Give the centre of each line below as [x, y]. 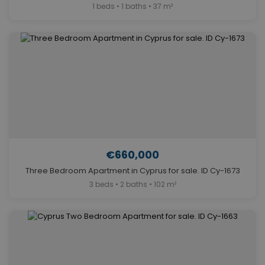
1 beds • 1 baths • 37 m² [132, 7]
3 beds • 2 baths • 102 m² [132, 185]
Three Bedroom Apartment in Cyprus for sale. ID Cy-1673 [132, 171]
